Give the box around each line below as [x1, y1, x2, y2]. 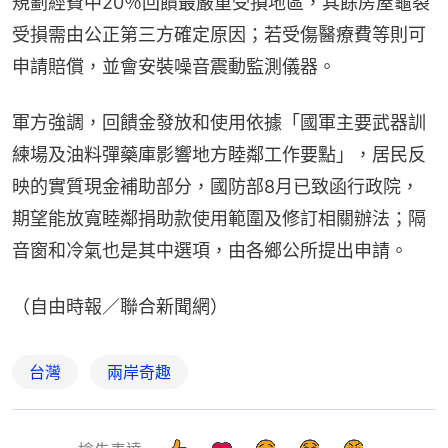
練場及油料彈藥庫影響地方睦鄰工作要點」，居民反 [12, 143, 426, 165]
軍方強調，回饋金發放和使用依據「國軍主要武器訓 [12, 111, 426, 133]
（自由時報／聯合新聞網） [12, 295, 228, 317]
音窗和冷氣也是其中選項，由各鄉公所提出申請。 [12, 239, 408, 261]
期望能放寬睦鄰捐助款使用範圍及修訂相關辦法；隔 [12, 207, 426, 229]
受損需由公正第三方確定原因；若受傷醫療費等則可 [12, 23, 426, 45]
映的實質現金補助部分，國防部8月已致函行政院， [12, 175, 419, 197]
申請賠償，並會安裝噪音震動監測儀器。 [12, 55, 336, 77]
